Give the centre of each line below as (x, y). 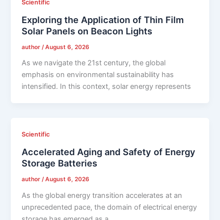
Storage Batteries (60, 163)
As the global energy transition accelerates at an (102, 195)
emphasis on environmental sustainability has (98, 75)
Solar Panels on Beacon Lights (87, 31)
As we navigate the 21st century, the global (94, 63)
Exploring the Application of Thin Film (103, 19)
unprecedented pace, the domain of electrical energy (110, 207)
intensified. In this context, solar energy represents (107, 87)
